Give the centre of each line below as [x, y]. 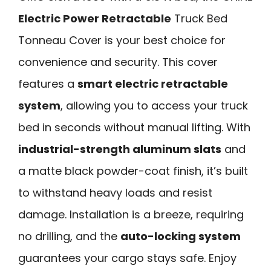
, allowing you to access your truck [154, 105]
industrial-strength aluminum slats [120, 149]
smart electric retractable [153, 83]
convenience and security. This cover [118, 62]
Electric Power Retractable [95, 18]
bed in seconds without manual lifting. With [134, 127]
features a [48, 83]
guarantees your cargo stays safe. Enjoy [127, 258]
